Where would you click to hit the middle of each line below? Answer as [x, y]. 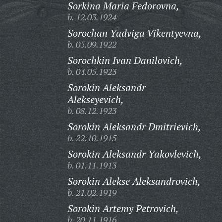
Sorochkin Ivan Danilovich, [125, 60]
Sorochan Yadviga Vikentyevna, [134, 33]
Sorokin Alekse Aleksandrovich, [134, 181]
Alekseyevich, [95, 99]
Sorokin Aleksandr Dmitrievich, [134, 127]
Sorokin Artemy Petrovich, [123, 208]
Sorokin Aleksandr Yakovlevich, [134, 154]
